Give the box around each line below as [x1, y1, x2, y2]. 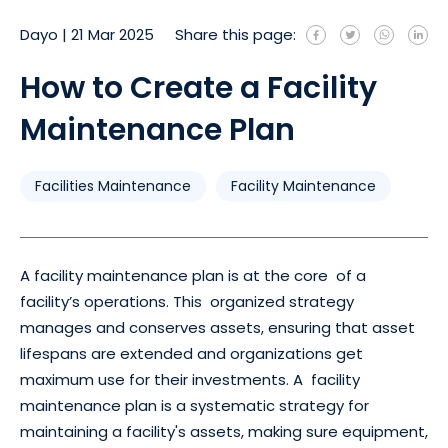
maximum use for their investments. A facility [20, 369, 360, 390]
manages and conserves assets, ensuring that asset [20, 317, 415, 338]
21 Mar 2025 [71, 24, 154, 45]
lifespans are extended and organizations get [20, 343, 363, 364]
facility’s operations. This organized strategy [20, 291, 354, 312]
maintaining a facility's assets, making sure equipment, [20, 421, 428, 442]
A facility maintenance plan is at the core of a [20, 265, 366, 286]
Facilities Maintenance [35, 176, 191, 196]
